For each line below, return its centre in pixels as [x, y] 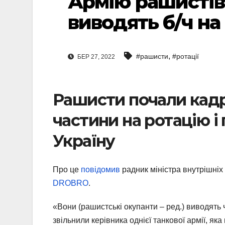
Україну [84, 141]
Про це [67, 169]
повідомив [100, 169]
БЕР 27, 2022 [95, 57]
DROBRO [71, 183]
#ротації [186, 57]
